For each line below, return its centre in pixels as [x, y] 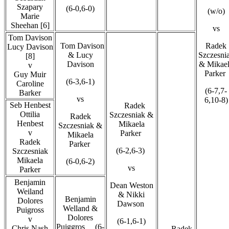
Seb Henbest [30, 105]
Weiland [30, 191]
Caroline [30, 83]
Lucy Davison [30, 47]
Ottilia [30, 114]
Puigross [30, 210]
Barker [30, 93]
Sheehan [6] [30, 25]
